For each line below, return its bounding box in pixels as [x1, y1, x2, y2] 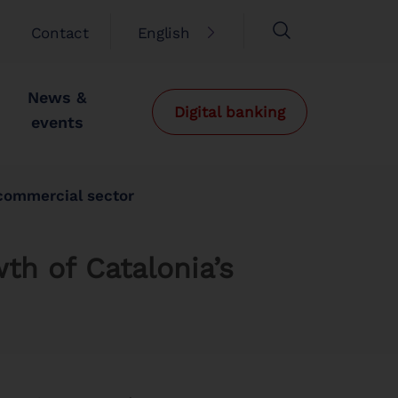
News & [28, 88, 87, 107]
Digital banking [174, 103, 285, 121]
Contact [30, 24, 89, 42]
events [30, 113, 84, 131]
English [137, 24, 190, 42]
